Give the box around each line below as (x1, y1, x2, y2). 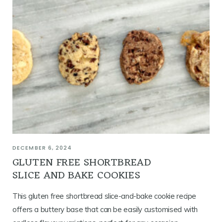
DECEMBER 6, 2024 (12, 144, 72, 152)
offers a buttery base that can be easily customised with (12, 205, 198, 215)
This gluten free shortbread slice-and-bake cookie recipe (12, 191, 196, 201)
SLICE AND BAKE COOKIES (12, 166, 141, 185)
